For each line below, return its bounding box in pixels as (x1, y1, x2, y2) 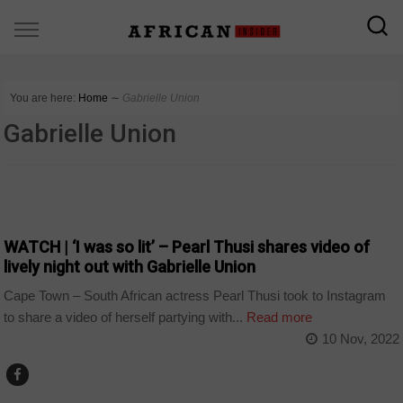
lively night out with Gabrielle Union (4, 256, 256, 276)
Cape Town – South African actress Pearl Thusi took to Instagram (4, 288, 387, 304)
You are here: (10, 92, 76, 104)
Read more (243, 309, 313, 326)
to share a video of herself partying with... (4, 309, 244, 326)
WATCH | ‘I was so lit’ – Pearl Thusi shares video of (4, 237, 371, 256)
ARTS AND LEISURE (13, 199, 113, 216)
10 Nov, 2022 (321, 331, 399, 347)
